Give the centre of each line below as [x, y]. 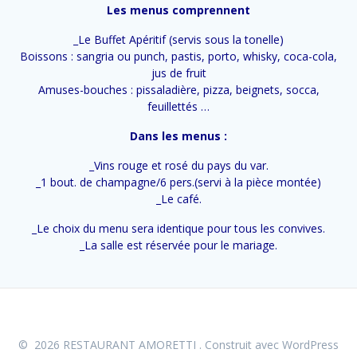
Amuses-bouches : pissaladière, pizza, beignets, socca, [178, 90]
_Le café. [178, 199]
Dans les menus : [178, 136]
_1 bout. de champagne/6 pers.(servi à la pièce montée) [178, 182]
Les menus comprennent [178, 10]
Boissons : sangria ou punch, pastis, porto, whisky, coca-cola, [178, 57]
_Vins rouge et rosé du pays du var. [178, 166]
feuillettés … [178, 107]
